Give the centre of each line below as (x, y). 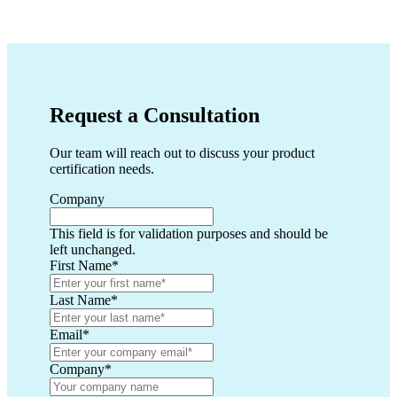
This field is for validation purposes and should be (189, 234)
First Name (81, 266)
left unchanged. (93, 250)
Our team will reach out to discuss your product (182, 153)
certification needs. (102, 169)
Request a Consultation (155, 116)
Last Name (80, 300)
